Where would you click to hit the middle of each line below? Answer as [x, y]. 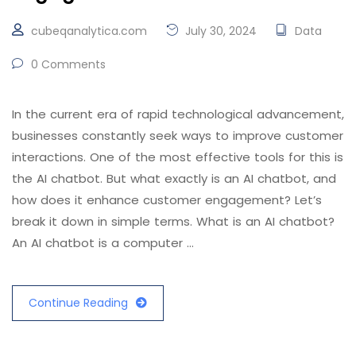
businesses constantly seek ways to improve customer [178, 136]
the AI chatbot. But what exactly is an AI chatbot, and [174, 179]
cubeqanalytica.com [89, 31]
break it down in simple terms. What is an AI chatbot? [173, 222]
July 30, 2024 [219, 31]
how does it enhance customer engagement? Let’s [167, 200]
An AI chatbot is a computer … [103, 243]
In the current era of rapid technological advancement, [178, 114]
